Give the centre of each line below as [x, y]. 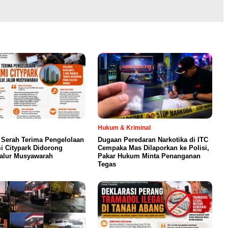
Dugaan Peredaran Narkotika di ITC [153, 140]
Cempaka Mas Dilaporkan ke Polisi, [153, 148]
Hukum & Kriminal [124, 128]
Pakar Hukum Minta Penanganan [149, 156]
